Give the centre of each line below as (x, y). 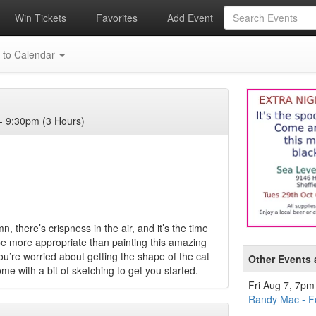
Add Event (189, 18)
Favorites (116, 18)
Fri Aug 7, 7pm (281, 285)
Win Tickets (39, 18)
